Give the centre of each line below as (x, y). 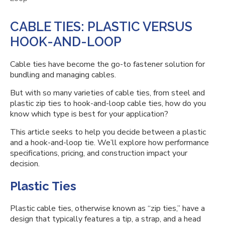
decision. (26, 164)
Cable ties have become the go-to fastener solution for (107, 64)
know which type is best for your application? (89, 114)
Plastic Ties (43, 186)
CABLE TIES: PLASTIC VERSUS (101, 27)
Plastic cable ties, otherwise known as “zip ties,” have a (107, 208)
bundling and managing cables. (64, 75)
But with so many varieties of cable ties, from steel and (107, 93)
